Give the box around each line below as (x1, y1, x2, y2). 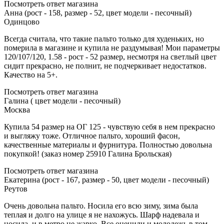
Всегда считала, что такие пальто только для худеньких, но (4, 34, 204, 43)
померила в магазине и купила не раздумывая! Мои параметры (4, 43, 220, 52)
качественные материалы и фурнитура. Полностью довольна (4, 140, 212, 149)
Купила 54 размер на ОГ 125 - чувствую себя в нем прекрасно (4, 122, 215, 131)
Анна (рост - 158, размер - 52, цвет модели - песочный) (4, 8, 191, 17)
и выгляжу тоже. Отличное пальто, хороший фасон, (4, 131, 180, 140)
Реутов (4, 184, 27, 193)
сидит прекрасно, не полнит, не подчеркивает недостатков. (4, 61, 206, 70)
